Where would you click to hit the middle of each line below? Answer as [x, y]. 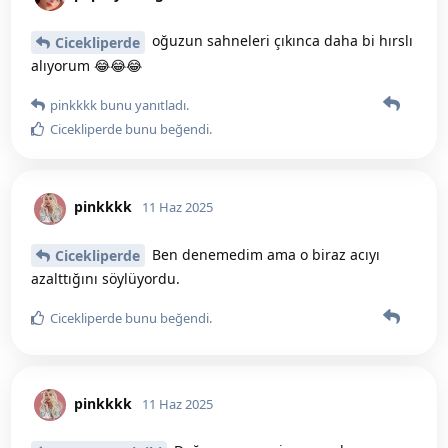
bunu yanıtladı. [143, 104]
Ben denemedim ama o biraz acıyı [264, 254]
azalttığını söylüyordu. [105, 279]
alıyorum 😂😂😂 [86, 65]
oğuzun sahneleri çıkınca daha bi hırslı [280, 40]
